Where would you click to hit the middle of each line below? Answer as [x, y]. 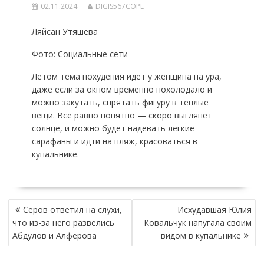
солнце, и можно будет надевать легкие [113, 128]
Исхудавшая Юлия [215, 209]
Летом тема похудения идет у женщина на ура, [126, 76]
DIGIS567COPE [119, 6]
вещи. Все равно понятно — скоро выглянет [122, 115]
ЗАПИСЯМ [29, 231]
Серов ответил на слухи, [72, 209]
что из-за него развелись [63, 222]
